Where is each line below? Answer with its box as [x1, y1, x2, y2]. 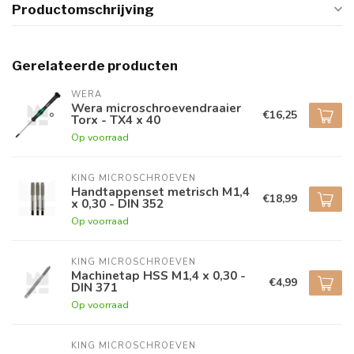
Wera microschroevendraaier [71, 100, 241, 116]
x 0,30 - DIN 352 [71, 195, 164, 212]
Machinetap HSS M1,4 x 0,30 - [71, 267, 246, 284]
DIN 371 [71, 279, 117, 296]
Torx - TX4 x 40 [71, 111, 160, 128]
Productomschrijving [12, 2, 154, 17]
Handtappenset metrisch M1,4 [71, 183, 250, 200]
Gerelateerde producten [12, 58, 178, 73]
